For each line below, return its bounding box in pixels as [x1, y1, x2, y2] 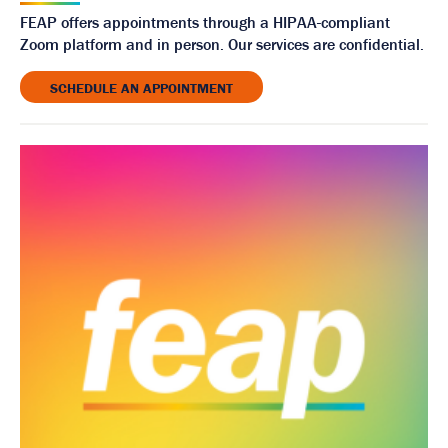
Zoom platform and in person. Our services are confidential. [20, 33, 424, 54]
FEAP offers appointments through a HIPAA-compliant [20, 11, 390, 32]
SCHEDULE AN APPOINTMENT [50, 78, 233, 97]
